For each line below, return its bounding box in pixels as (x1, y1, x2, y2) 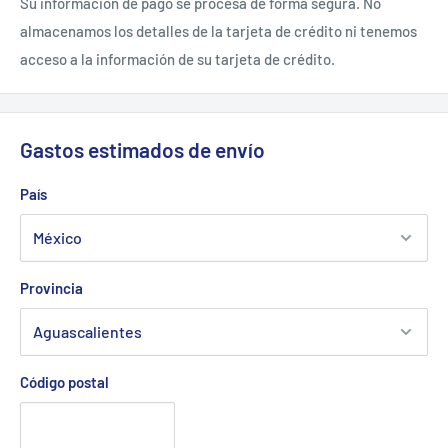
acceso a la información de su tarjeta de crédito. (20, 50, 335, 69)
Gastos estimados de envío (20, 137, 265, 163)
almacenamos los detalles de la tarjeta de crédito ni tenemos (20, 22, 417, 41)
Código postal (20, 372, 109, 391)
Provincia (20, 278, 83, 297)
